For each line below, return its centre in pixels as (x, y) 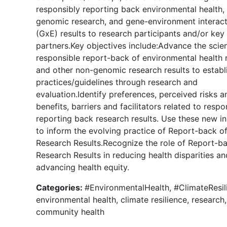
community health (70, 212)
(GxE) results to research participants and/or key (130, 33)
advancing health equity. (83, 167)
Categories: (60, 187)
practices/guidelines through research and (117, 82)
